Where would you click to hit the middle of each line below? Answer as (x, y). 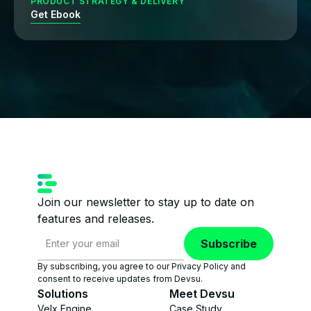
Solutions (63, 294)
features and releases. (96, 219)
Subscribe (229, 244)
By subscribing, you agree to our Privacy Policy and (142, 266)
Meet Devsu (202, 294)
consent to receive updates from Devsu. (120, 279)
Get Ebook (56, 14)
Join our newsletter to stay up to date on (146, 202)
